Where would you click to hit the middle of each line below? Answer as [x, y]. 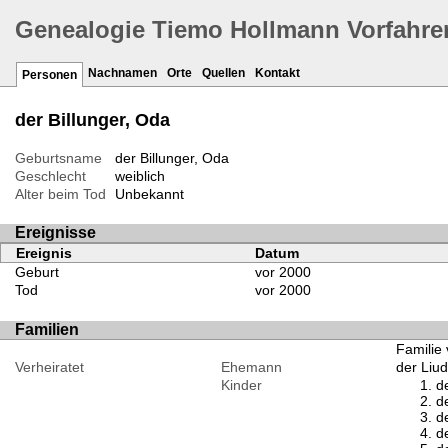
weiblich [139, 176]
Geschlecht [50, 176]
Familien [47, 329]
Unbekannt [149, 194]
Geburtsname [58, 158]
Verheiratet [49, 366]
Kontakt [277, 73]
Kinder [241, 384]
